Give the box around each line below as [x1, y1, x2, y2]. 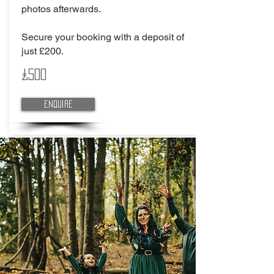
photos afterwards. [21, 3, 101, 15]
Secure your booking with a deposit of [21, 31, 184, 43]
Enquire [43, 100, 73, 108]
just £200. [21, 45, 64, 57]
